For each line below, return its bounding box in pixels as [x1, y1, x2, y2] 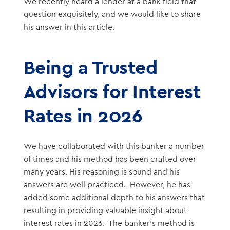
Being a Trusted [23, 55, 158, 80]
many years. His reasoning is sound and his [23, 167, 180, 176]
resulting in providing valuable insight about [23, 206, 187, 215]
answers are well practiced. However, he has [23, 180, 190, 189]
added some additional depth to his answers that [23, 193, 205, 202]
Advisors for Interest [23, 79, 201, 104]
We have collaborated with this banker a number [23, 142, 204, 150]
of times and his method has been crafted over [23, 155, 196, 163]
